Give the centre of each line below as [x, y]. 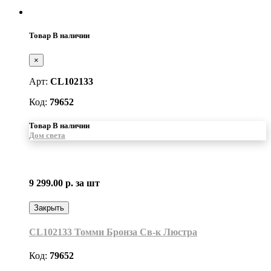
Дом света [47, 135]
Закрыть [49, 207]
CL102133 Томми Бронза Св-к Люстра [113, 232]
